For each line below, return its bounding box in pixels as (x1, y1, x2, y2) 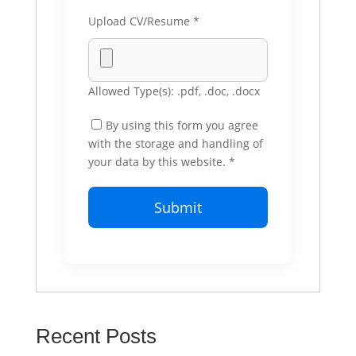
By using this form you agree (105, 118, 258, 133)
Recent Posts (35, 324, 157, 348)
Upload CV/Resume (87, 14, 193, 29)
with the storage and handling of (87, 136, 263, 151)
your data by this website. (87, 154, 229, 169)
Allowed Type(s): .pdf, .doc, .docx (87, 83, 260, 99)
